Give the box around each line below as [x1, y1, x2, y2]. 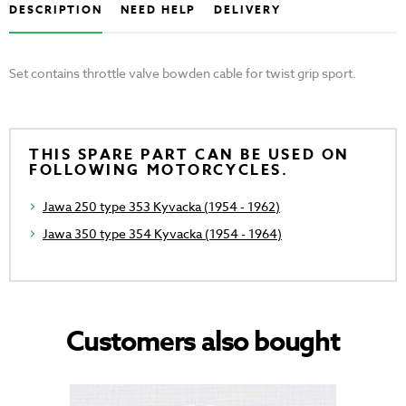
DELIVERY [214, 2, 281, 18]
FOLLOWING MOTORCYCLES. [29, 159, 289, 182]
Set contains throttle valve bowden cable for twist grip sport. [9, 64, 356, 82]
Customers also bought [66, 323, 340, 362]
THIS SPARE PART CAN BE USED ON [29, 144, 350, 167]
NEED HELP [121, 2, 197, 18]
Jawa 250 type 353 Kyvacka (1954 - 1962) [43, 198, 280, 216]
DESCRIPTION [9, 2, 103, 18]
